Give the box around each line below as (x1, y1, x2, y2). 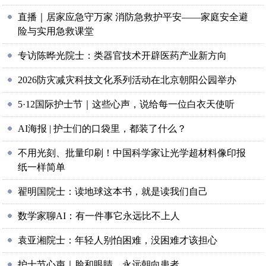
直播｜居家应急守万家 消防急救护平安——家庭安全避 (18, 12, 249, 22)
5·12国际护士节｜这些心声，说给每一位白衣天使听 (18, 99, 235, 109)
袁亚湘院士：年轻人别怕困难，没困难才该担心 (18, 235, 218, 245)
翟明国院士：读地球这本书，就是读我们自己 (18, 186, 208, 197)
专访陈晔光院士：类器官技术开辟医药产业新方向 (18, 50, 227, 61)
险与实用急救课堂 (18, 26, 94, 36)
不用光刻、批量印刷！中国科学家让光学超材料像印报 (18, 148, 246, 158)
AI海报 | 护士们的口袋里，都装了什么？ (18, 123, 187, 134)
